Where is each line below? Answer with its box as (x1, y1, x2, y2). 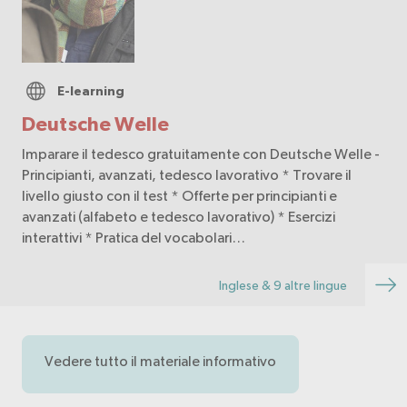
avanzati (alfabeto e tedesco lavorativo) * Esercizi (22, 208, 335, 225)
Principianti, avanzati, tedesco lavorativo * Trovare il (22, 166, 282, 184)
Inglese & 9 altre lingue (219, 277, 347, 293)
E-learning (57, 84, 124, 98)
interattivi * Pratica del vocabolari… (22, 229, 245, 246)
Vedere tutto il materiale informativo (45, 352, 276, 370)
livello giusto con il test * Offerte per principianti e (22, 187, 337, 204)
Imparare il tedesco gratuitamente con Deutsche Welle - (22, 145, 380, 163)
